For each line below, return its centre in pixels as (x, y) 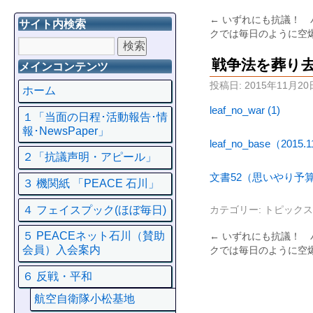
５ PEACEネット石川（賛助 (94, 236)
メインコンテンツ (64, 67)
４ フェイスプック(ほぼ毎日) (95, 210)
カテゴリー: (237, 210)
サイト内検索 (52, 24)
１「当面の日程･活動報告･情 (95, 117)
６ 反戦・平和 (58, 276)
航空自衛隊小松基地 (85, 299)
